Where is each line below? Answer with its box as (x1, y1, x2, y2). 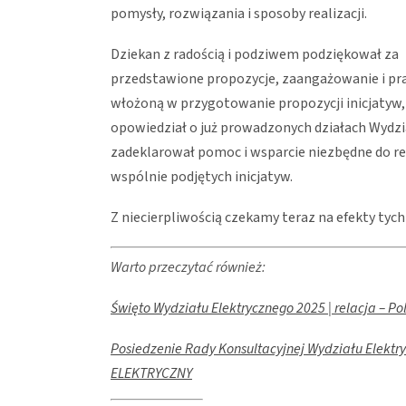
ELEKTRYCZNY (111, 362, 192, 383)
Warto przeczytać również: (111, 256, 266, 277)
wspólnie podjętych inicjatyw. (111, 166, 295, 187)
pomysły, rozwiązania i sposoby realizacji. (111, 3, 367, 24)
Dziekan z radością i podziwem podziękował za (111, 43, 399, 64)
